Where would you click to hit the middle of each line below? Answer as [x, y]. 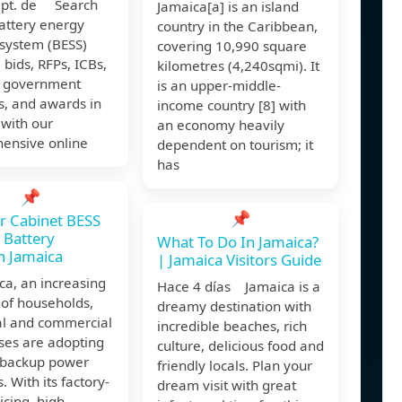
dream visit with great [227, 385]
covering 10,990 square [232, 46]
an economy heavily [221, 125]
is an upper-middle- [219, 86]
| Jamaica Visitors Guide [239, 260]
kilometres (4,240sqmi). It [238, 66]
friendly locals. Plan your [235, 366]
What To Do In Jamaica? [238, 242]
